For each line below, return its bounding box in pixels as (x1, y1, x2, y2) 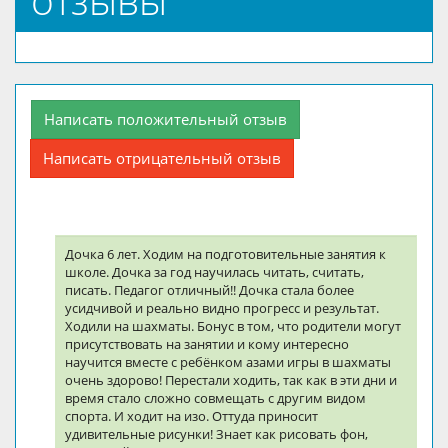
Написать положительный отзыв (44, 108, 287, 129)
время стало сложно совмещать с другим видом (65, 388, 366, 407)
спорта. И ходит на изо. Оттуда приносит (65, 406, 318, 425)
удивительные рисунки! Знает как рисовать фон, (65, 424, 368, 443)
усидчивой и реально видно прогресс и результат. (65, 298, 379, 317)
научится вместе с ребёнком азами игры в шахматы (65, 352, 391, 371)
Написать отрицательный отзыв (43, 147, 281, 168)
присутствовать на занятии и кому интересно (65, 334, 349, 353)
